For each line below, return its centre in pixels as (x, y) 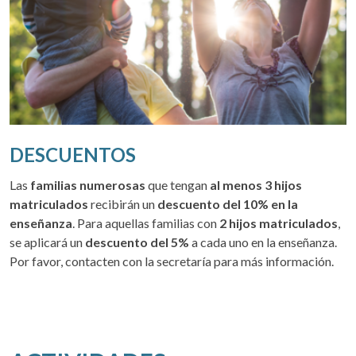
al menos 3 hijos (256, 185)
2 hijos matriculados (279, 223)
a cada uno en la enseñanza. (264, 242)
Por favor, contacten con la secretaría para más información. (172, 261)
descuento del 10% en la (228, 204)
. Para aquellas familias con (146, 223)
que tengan (178, 185)
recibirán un (123, 204)
